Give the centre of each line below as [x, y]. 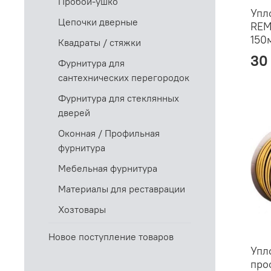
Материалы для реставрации [122, 189]
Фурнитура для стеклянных [119, 98]
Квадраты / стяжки [100, 43]
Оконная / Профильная [109, 133]
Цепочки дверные [98, 22]
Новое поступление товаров [111, 236]
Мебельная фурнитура [108, 168]
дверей [74, 113]
